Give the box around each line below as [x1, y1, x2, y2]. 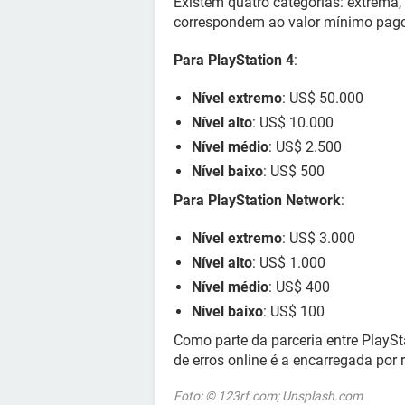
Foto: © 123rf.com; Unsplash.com [174, 389, 363, 403]
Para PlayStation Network [174, 192, 341, 209]
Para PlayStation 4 [174, 52, 294, 69]
